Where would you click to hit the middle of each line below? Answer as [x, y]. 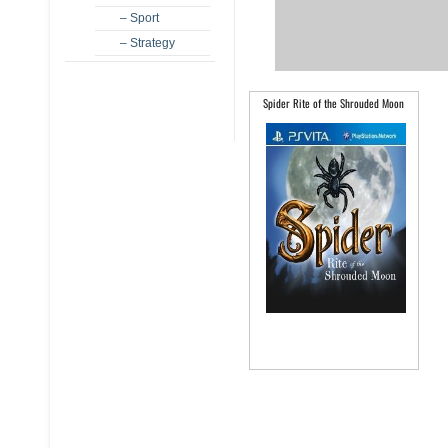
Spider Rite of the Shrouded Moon [333, 103]
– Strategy [147, 43]
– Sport [139, 18]
